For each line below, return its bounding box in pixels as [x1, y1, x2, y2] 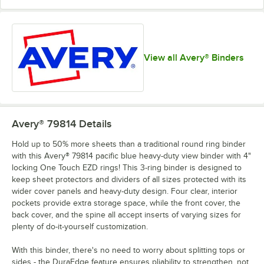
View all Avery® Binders [144, 52, 244, 64]
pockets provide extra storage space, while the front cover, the [12, 199, 240, 208]
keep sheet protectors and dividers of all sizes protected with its [12, 175, 246, 184]
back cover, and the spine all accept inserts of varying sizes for [12, 210, 241, 220]
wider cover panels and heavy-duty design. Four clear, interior [12, 187, 237, 196]
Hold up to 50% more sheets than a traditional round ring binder [12, 140, 246, 149]
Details [76, 118, 111, 130]
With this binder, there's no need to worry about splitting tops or [12, 246, 245, 255]
